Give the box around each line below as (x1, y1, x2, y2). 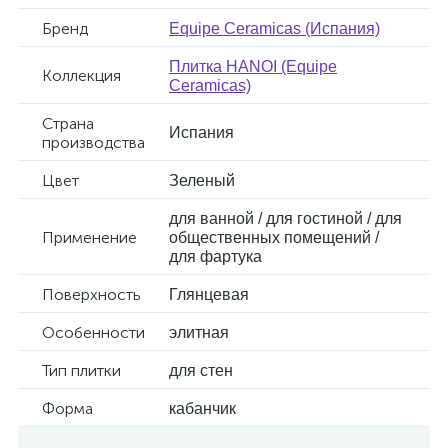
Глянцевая (169, 286, 249, 303)
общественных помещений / (169, 229, 379, 246)
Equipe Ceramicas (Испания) (169, 20, 380, 37)
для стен (169, 362, 233, 379)
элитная (169, 324, 229, 341)
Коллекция (42, 66, 121, 85)
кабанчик (169, 400, 236, 417)
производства (42, 133, 145, 152)
